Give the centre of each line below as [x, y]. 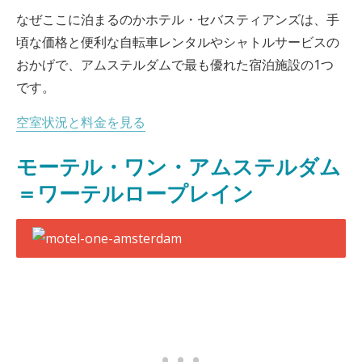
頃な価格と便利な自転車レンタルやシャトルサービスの [178, 42]
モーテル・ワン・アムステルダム [179, 167]
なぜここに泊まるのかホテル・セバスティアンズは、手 [178, 19]
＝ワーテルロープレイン [135, 194]
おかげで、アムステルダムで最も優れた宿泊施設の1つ [175, 65]
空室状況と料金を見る [81, 122]
